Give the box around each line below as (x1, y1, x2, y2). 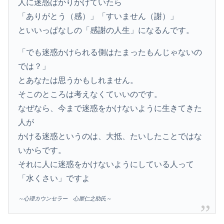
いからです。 (18, 145, 66, 154)
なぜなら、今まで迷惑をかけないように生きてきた (18, 103, 202, 112)
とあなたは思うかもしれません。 (18, 75, 138, 84)
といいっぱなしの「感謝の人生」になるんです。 (18, 25, 194, 34)
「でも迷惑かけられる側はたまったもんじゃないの (18, 47, 202, 56)
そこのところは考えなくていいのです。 (18, 89, 162, 98)
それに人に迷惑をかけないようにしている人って (18, 159, 194, 168)
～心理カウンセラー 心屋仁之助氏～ (18, 195, 112, 201)
